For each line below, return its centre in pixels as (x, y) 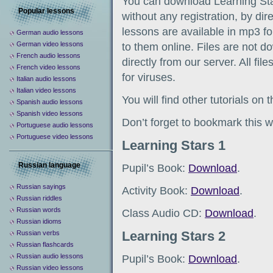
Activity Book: (156, 190)
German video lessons (50, 44)
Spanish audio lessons (50, 102)
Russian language (49, 165)
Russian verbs (38, 233)
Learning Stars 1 (174, 146)
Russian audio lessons (50, 256)
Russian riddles (39, 198)
